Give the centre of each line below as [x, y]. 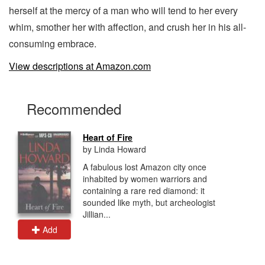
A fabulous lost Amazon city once [145, 167]
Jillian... [97, 214]
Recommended [74, 108]
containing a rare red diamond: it [144, 190]
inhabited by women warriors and [145, 178]
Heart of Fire [108, 137]
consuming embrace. [53, 43]
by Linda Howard [114, 149]
